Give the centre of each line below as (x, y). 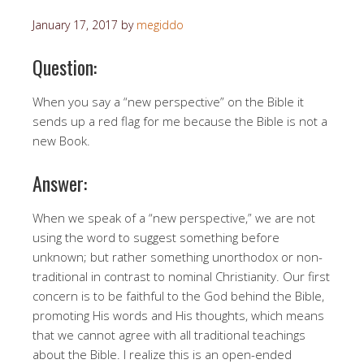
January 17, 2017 (75, 24)
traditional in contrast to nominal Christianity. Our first (181, 276)
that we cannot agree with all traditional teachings (169, 334)
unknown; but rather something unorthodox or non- (178, 256)
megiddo (160, 24)
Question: (65, 66)
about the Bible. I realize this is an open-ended (162, 354)
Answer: (60, 182)
